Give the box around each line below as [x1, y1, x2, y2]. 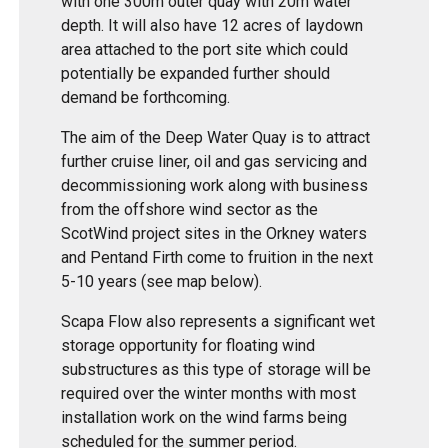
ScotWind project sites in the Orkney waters [61, 224, 368, 244]
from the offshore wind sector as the [61, 200, 319, 220]
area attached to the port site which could [61, 40, 349, 60]
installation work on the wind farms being [61, 408, 348, 428]
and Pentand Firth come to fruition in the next [61, 248, 374, 268]
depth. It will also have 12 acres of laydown [61, 16, 364, 36]
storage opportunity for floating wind [61, 336, 316, 356]
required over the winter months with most [61, 384, 357, 404]
